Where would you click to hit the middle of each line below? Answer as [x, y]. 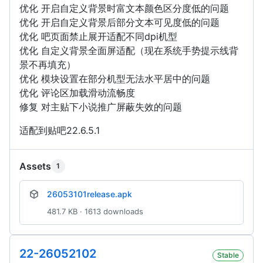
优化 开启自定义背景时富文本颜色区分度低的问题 [124, 9]
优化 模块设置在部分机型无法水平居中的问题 [115, 79]
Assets [35, 166]
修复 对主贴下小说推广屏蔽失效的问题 [101, 107]
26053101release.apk [90, 194]
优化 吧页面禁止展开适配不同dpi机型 [98, 37]
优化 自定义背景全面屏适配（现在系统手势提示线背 [129, 51]
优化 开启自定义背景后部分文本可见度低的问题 [119, 23]
